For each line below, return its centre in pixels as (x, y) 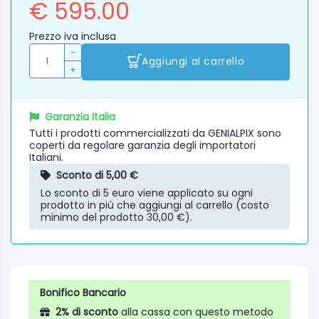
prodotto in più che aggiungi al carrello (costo (155, 205)
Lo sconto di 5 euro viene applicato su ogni (147, 193)
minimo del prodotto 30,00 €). (116, 217)
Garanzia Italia (80, 116)
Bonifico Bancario (83, 292)
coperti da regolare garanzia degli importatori (142, 145)
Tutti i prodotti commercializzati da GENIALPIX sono (155, 133)
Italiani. (46, 157)
